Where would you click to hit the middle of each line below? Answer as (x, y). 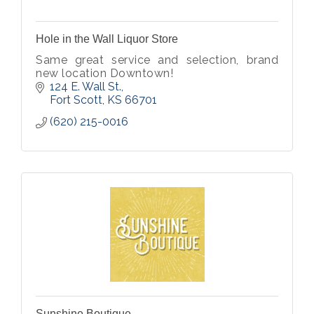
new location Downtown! (104, 73)
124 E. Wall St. (86, 87)
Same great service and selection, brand (157, 60)
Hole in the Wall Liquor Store (107, 39)
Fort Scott (76, 100)
